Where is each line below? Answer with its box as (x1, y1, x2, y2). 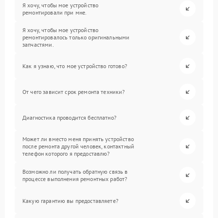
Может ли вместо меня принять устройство (22, 135, 134, 143)
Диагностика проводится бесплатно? (22, 114, 116, 121)
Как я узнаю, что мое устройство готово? (22, 62, 127, 70)
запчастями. (22, 41, 54, 48)
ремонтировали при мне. (22, 8, 87, 16)
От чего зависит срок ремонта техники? (22, 88, 125, 95)
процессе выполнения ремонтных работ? (22, 175, 127, 182)
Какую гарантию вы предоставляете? (22, 197, 118, 204)
